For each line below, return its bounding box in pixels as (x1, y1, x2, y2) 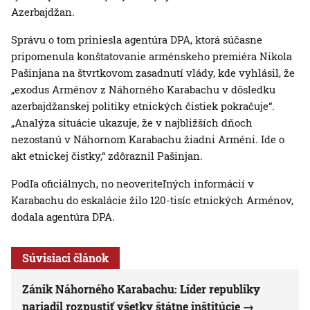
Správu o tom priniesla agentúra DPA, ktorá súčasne (11, 33, 262, 47)
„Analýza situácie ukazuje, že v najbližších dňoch (11, 116, 253, 130)
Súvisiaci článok (22, 250, 109, 266)
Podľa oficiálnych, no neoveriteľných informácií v (11, 176, 254, 191)
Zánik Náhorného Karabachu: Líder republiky (22, 282, 260, 297)
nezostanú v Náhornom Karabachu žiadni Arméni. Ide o (11, 132, 284, 147)
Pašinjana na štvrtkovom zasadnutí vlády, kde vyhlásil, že (11, 66, 295, 80)
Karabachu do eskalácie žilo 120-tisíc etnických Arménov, (11, 193, 293, 208)
